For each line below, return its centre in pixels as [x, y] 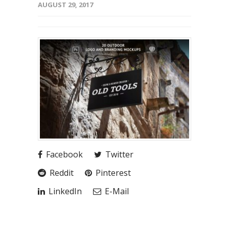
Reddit [61, 173]
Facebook [63, 154]
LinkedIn [64, 191]
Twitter [118, 154]
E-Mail [116, 191]
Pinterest [112, 173]
